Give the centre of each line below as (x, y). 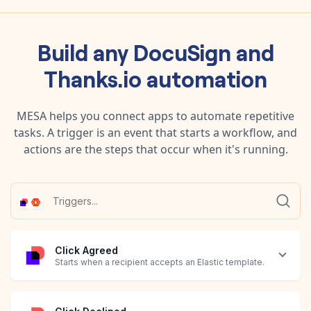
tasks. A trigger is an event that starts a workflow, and (155, 132)
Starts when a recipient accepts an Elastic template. (160, 262)
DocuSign (182, 51)
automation (204, 77)
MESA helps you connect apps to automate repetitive (155, 116)
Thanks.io (93, 77)
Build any (85, 51)
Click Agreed (86, 251)
